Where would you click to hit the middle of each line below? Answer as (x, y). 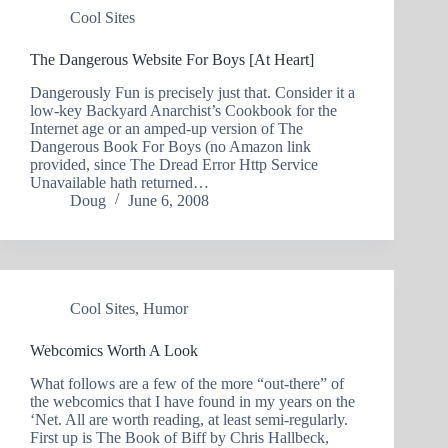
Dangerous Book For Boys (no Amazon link (170, 146)
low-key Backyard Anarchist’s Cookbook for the (183, 110)
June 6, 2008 (168, 200)
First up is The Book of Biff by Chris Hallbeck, (179, 437)
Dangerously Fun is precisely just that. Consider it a (192, 92)
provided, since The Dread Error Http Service (174, 164)
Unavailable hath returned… (119, 182)
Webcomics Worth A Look (114, 350)
